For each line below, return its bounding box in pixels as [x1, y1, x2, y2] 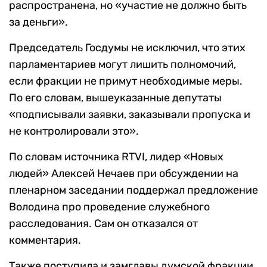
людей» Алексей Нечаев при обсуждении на [9, 167, 238, 181]
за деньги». [9, 15, 68, 29]
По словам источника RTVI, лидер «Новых [9, 150, 223, 164]
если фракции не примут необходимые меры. [9, 74, 243, 88]
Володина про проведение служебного [9, 200, 210, 214]
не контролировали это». [9, 125, 139, 138]
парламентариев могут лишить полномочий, [9, 58, 236, 72]
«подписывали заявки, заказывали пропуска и [9, 108, 250, 122]
